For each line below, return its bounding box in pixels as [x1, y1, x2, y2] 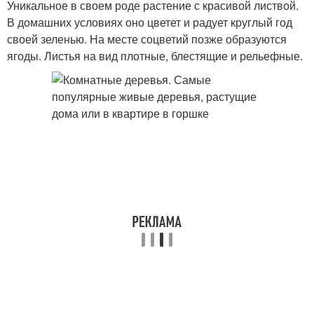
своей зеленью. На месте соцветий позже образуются [7, 31, 287, 47]
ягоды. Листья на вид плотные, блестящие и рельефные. [7, 48, 303, 64]
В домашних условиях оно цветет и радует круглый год [7, 14, 292, 30]
